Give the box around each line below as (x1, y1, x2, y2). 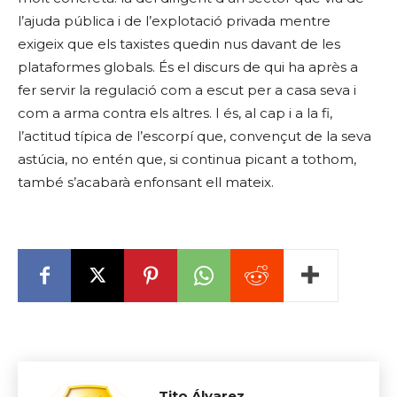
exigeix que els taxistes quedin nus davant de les (18, 35, 340, 52)
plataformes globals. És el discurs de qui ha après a (18, 58, 358, 75)
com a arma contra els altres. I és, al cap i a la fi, (18, 105, 332, 121)
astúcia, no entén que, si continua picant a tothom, (18, 151, 356, 167)
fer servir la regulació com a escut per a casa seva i (18, 82, 356, 98)
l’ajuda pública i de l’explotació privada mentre (18, 12, 331, 29)
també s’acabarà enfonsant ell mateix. (18, 174, 274, 191)
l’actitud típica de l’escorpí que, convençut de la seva (18, 128, 371, 144)
